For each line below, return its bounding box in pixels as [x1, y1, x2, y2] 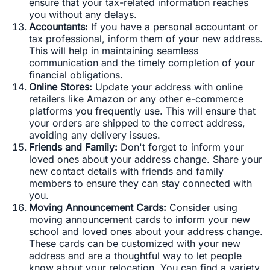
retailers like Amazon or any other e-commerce [29, 93, 243, 105]
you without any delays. [29, 8, 137, 21]
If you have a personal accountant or [88, 20, 258, 33]
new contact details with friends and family [29, 165, 224, 178]
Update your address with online [92, 81, 243, 93]
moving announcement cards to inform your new [29, 213, 250, 226]
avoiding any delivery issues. [29, 129, 160, 142]
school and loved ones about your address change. [29, 225, 263, 238]
